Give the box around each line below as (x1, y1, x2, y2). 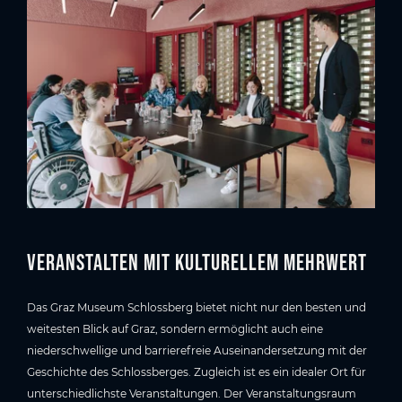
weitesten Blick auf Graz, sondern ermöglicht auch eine (27, 322, 323, 336)
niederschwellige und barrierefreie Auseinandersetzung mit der (27, 344, 367, 358)
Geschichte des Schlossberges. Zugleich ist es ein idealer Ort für (27, 365, 366, 380)
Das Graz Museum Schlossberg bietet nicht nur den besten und (27, 301, 366, 315)
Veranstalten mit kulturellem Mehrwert (27, 249, 367, 275)
